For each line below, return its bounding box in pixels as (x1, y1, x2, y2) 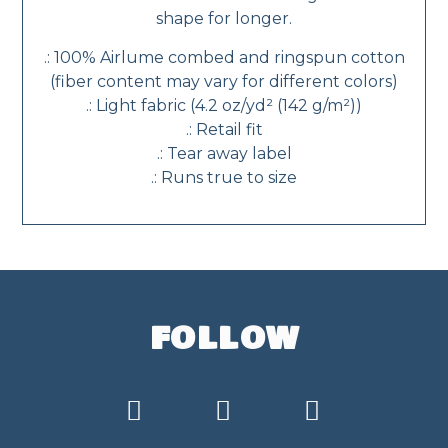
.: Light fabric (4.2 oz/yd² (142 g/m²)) (86, 95, 362, 115)
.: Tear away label (156, 143, 292, 163)
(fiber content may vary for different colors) (50, 71, 398, 91)
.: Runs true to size (151, 167, 297, 187)
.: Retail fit (185, 119, 263, 139)
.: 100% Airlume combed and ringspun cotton (43, 47, 405, 67)
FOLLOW (149, 316, 299, 364)
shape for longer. (156, 9, 292, 29)
